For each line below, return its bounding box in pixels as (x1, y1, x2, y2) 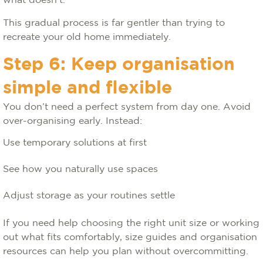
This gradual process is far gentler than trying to (3, 19, 225, 28)
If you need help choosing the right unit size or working (3, 219, 259, 228)
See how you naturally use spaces (3, 165, 161, 174)
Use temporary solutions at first (3, 139, 150, 147)
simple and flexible (3, 80, 172, 96)
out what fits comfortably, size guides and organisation (3, 233, 257, 242)
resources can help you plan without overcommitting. (3, 247, 251, 256)
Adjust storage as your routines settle (3, 191, 178, 200)
